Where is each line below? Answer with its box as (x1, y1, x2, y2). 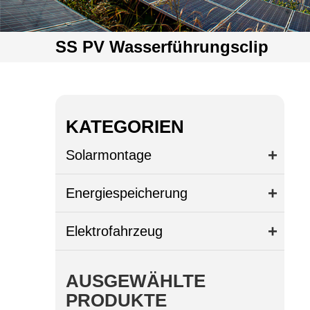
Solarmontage (66, 147, 152, 163)
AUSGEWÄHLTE (66, 270, 206, 291)
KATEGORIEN (66, 116, 185, 137)
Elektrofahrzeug (66, 223, 163, 239)
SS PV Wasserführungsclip (55, 37, 268, 56)
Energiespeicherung (66, 185, 188, 201)
